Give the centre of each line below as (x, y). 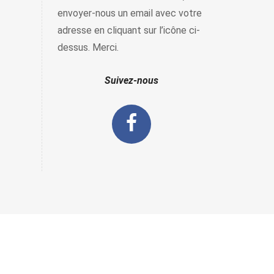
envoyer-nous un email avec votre (129, 13)
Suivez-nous (131, 80)
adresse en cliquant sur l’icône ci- (128, 30)
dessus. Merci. (88, 47)
